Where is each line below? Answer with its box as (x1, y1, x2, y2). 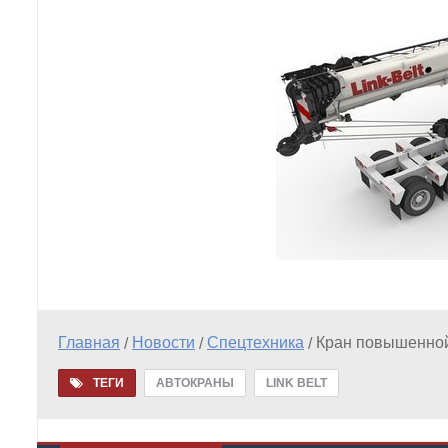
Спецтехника (207, 333, 304, 351)
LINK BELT (266, 375, 327, 390)
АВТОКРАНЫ (156, 375, 234, 390)
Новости (132, 333, 195, 351)
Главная (58, 333, 120, 351)
